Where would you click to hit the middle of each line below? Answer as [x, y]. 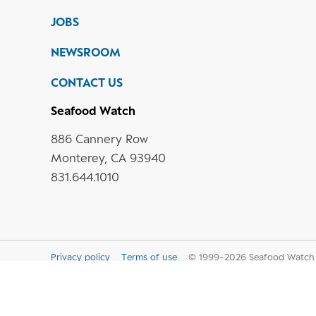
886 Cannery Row [99, 139]
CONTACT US [87, 83]
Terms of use [149, 257]
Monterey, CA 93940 [108, 158]
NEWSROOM [86, 53]
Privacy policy [80, 257]
